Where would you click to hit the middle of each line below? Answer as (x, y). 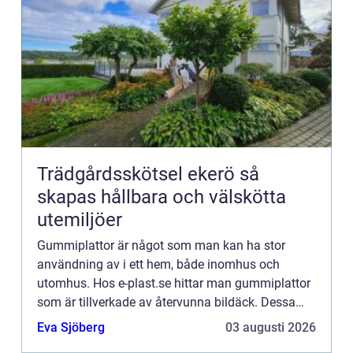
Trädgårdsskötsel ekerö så (138, 174)
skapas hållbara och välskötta (162, 197)
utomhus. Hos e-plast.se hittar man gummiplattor (174, 283)
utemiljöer (80, 219)
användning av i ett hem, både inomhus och (158, 264)
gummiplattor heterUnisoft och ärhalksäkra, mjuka (176, 321)
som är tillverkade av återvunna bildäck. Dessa (166, 302)
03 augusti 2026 (271, 327)
